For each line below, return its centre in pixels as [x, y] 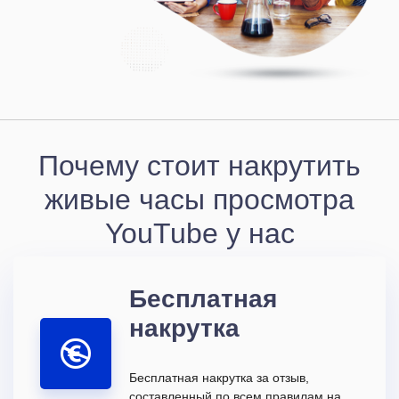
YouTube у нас [199, 232]
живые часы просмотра [199, 198]
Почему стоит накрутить [199, 164]
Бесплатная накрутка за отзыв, [219, 377]
